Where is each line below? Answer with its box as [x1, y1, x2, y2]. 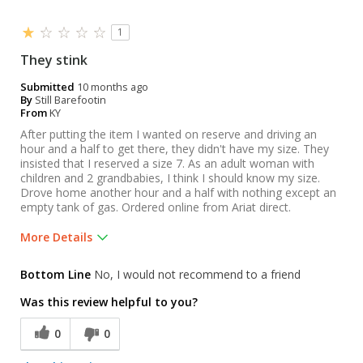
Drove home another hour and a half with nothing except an [20, 184, 336, 200]
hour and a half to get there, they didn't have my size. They [20, 140, 329, 156]
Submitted [20, 79, 77, 94]
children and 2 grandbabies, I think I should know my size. [20, 169, 320, 186]
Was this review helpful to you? [20, 293, 198, 310]
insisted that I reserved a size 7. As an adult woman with [20, 155, 314, 171]
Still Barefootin [35, 92, 106, 107]
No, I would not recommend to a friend [91, 266, 301, 282]
